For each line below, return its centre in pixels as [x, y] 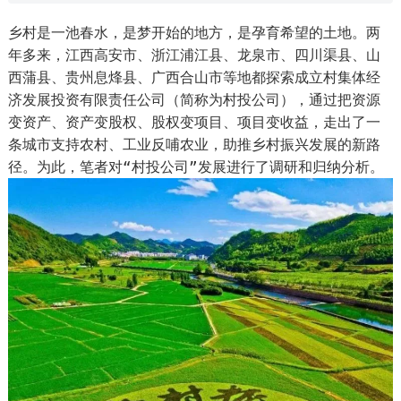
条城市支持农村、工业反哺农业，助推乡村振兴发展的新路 [194, 144]
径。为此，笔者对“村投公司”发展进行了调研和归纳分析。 [196, 166]
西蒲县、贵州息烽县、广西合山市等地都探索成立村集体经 [194, 77]
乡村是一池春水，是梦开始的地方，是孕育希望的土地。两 [194, 32]
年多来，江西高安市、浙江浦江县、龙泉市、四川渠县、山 [194, 55]
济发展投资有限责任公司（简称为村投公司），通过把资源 [194, 99]
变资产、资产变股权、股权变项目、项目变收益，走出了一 [194, 122]
